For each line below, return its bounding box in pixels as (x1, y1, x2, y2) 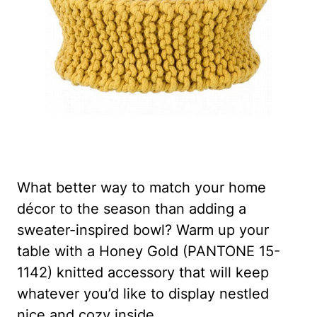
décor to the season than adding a (17, 200, 246, 218)
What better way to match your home (17, 179, 266, 197)
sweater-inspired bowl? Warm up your (17, 221, 269, 239)
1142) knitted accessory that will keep (17, 264, 269, 282)
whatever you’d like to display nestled (17, 285, 269, 303)
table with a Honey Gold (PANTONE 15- (17, 243, 280, 260)
